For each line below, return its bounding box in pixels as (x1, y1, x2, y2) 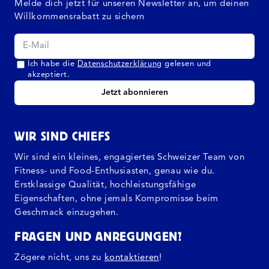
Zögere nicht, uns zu (14, 253, 104, 263)
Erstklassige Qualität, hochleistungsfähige (14, 181, 196, 190)
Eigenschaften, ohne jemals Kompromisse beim (14, 195, 219, 204)
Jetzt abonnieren (101, 88, 168, 97)
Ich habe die (28, 60, 77, 68)
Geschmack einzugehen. (14, 208, 119, 218)
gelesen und (162, 60, 212, 68)
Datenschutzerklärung (77, 60, 162, 68)
